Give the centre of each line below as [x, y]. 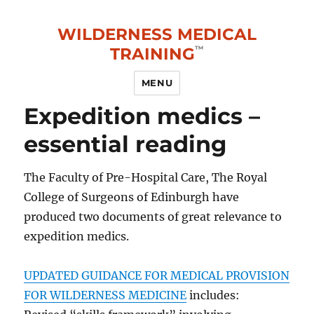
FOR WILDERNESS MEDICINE [105, 295]
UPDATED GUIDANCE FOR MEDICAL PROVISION [157, 275]
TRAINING [152, 54]
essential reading [125, 144]
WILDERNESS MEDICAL [157, 35]
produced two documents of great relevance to [153, 216]
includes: [213, 295]
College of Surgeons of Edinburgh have [132, 197]
